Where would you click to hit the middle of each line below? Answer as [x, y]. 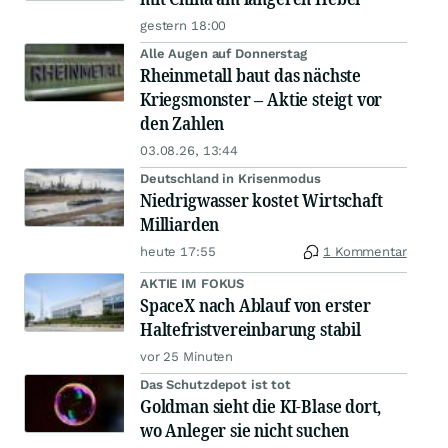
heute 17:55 [178, 251]
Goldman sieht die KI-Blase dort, [261, 406]
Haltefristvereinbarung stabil [250, 329]
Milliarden [180, 224]
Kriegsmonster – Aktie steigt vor [261, 99]
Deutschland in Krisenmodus [230, 178]
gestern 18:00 [183, 25]
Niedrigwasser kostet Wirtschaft [261, 200]
